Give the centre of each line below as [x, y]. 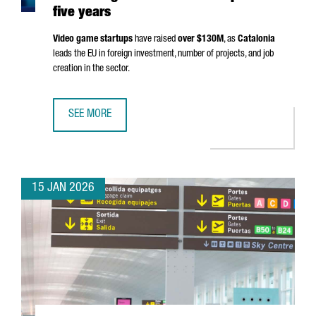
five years [82, 13]
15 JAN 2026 [63, 188]
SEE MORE [90, 115]
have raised [155, 39]
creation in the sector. [91, 69]
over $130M [201, 39]
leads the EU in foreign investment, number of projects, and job [163, 54]
